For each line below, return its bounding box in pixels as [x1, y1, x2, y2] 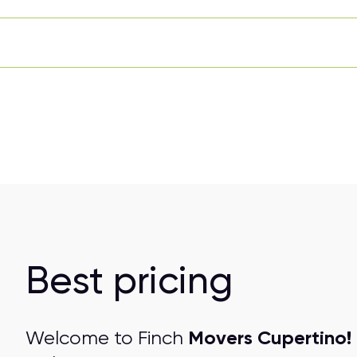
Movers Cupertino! [187, 326, 351, 349]
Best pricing [25, 257, 233, 303]
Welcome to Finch [25, 327, 188, 349]
